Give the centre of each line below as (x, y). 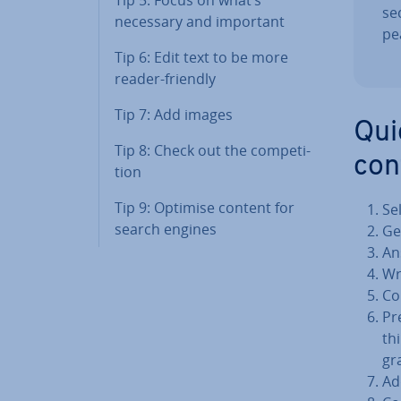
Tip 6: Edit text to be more (201, 57)
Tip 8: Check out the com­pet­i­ (213, 150)
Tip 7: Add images (174, 114)
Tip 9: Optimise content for (205, 207)
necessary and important (200, 21)
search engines (166, 229)
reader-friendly (165, 78)
